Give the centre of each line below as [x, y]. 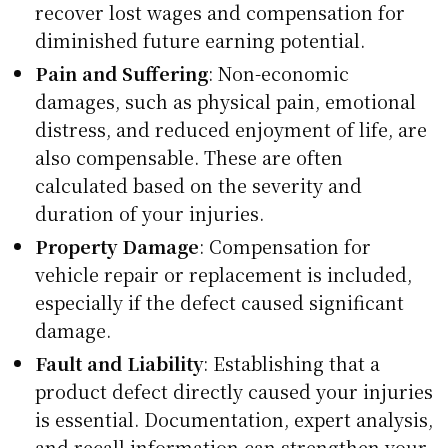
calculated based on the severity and [198, 185]
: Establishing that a [291, 363]
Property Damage [117, 246]
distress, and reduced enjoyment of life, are [231, 129]
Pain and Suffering [121, 73]
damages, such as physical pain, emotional [225, 101]
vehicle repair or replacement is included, [223, 274]
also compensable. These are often [189, 157]
